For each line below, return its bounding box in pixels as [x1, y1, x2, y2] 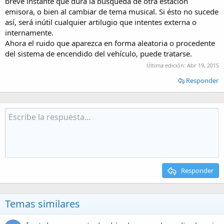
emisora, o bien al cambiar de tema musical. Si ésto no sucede [5, 6, 218, 16]
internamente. [5, 27, 53, 37]
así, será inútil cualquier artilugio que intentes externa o [5, 16, 196, 27]
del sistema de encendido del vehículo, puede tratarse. [5, 48, 192, 58]
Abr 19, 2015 [187, 61, 219, 69]
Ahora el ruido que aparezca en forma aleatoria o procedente [5, 37, 215, 48]
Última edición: [146, 61, 187, 69]
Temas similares [5, 197, 80, 210]
